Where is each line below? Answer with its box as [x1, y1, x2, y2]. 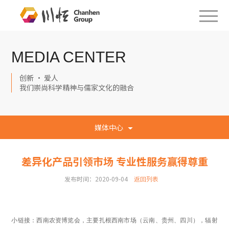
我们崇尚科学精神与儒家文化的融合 [19, 82, 134, 93]
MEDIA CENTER [11, 49, 127, 65]
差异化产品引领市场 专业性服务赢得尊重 [21, 154, 208, 169]
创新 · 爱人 [19, 73, 59, 83]
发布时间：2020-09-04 [64, 174, 128, 183]
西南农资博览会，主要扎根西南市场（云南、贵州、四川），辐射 [36, 217, 218, 224]
